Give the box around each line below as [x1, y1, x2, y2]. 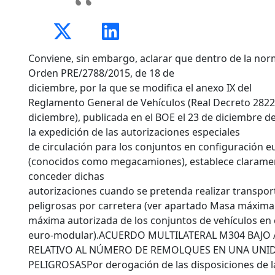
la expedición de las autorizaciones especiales [28, 125, 240, 139]
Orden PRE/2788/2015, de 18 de [28, 66, 174, 80]
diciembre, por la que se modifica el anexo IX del [28, 81, 252, 95]
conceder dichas [28, 169, 104, 183]
